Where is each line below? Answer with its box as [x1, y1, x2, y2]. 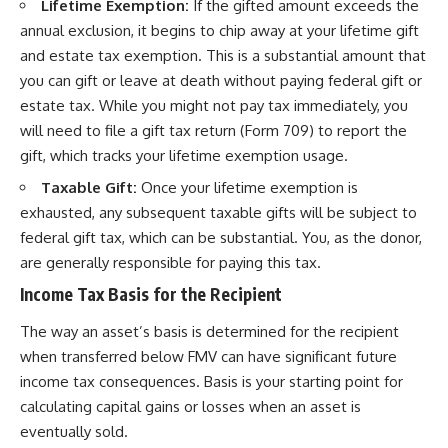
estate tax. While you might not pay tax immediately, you [20, 95, 408, 115]
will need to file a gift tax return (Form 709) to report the [20, 120, 407, 140]
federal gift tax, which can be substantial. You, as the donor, [20, 228, 422, 247]
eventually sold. [20, 422, 128, 441]
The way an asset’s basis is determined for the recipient [20, 322, 399, 341]
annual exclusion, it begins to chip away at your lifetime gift [20, 20, 419, 40]
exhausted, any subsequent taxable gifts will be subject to [20, 203, 417, 222]
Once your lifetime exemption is [137, 178, 358, 197]
